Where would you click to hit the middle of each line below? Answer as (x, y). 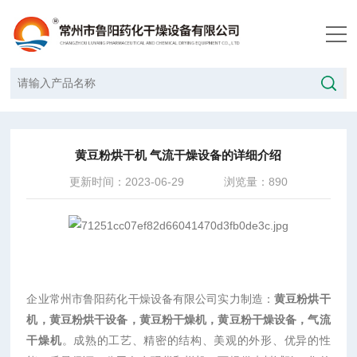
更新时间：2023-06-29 (126, 182)
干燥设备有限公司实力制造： (201, 299)
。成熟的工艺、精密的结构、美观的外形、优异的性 (196, 340)
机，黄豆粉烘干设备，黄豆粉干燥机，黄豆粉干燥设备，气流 (178, 320)
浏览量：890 (255, 182)
